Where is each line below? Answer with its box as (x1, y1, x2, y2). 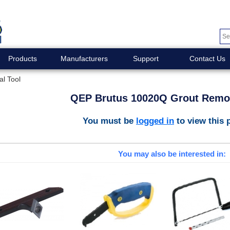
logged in (136, 115, 174, 126)
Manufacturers (60, 54, 108, 63)
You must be (83, 115, 136, 126)
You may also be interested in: (118, 149, 226, 159)
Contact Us (189, 54, 225, 63)
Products (8, 54, 37, 63)
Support (132, 54, 159, 63)
